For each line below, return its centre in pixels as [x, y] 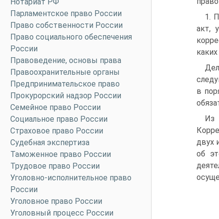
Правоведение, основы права [66, 60]
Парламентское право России [66, 13]
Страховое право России [57, 131]
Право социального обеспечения [71, 37]
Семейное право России [55, 107]
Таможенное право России [61, 154]
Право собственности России [66, 25]
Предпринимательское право [65, 84]
